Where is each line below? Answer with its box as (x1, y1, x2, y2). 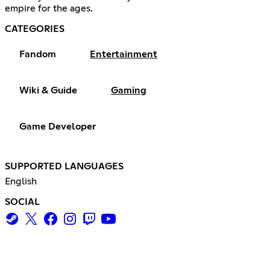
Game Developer (19, 121, 96, 131)
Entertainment (90, 49, 157, 59)
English (5, 176, 37, 186)
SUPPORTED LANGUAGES (5, 161, 124, 171)
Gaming (111, 85, 146, 95)
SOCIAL (5, 196, 40, 207)
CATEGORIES (5, 24, 64, 34)
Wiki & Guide (19, 85, 77, 95)
